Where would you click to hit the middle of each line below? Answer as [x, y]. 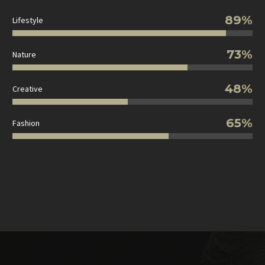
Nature [24, 54]
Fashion [26, 123]
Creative [28, 88]
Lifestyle [28, 20]
